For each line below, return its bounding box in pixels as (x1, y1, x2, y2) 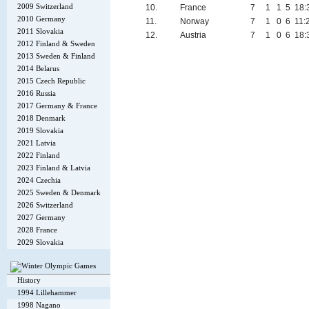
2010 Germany (17, 14, 66, 23)
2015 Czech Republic (17, 77, 86, 85)
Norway (180, 17, 209, 26)
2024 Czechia (17, 176, 61, 184)
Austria (180, 30, 206, 40)
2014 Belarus (17, 64, 59, 72)
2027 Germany (17, 213, 66, 221)
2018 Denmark (17, 114, 66, 122)
